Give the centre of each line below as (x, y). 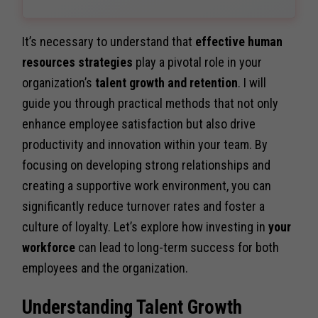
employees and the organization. (105, 268)
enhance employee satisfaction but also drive (139, 124)
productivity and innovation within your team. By (145, 144)
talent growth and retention (167, 82)
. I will (252, 82)
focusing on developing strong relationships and (147, 165)
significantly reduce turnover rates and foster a (144, 206)
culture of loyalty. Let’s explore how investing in (146, 226)
